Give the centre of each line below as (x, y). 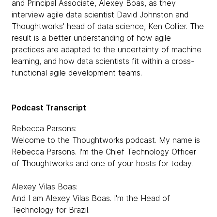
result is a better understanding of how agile (91, 38)
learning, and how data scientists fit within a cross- (103, 61)
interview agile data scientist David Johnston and (100, 15)
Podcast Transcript (49, 108)
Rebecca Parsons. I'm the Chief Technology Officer (104, 152)
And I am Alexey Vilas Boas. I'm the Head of (91, 198)
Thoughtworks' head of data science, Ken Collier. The (108, 26)
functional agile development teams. (77, 73)
